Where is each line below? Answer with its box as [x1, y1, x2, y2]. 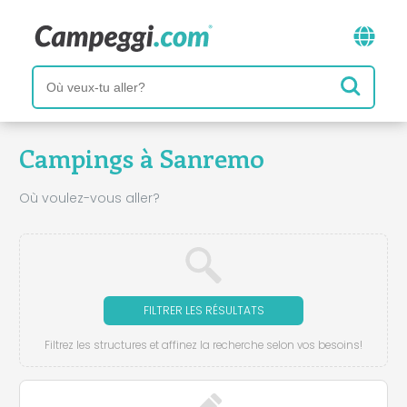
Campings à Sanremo [19, 141, 264, 174]
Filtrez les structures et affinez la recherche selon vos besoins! [45, 337, 362, 352]
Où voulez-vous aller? [19, 188, 160, 207]
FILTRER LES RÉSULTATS [143, 302, 264, 318]
